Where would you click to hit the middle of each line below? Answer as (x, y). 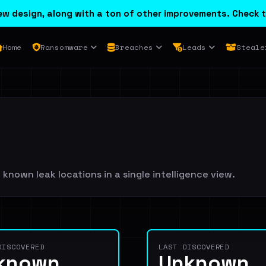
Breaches (134, 47)
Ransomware (64, 47)
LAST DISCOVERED (194, 247)
